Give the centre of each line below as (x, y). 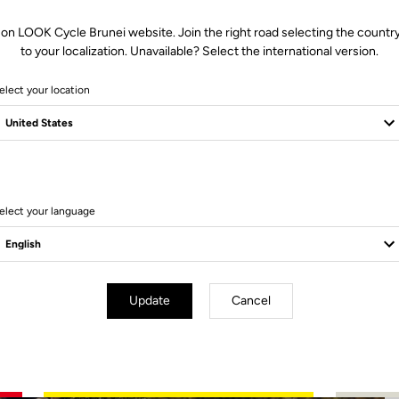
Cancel (251, 301)
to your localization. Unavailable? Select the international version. (199, 51)
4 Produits (199, 189)
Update (149, 301)
